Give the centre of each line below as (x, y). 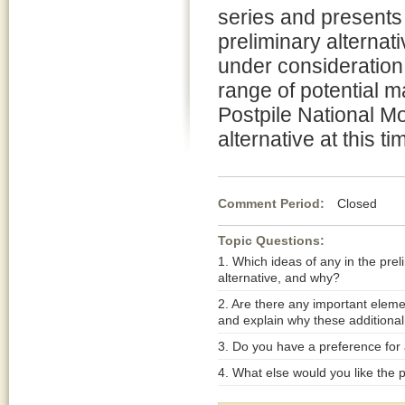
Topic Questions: (271, 240)
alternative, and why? (279, 278)
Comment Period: (273, 203)
